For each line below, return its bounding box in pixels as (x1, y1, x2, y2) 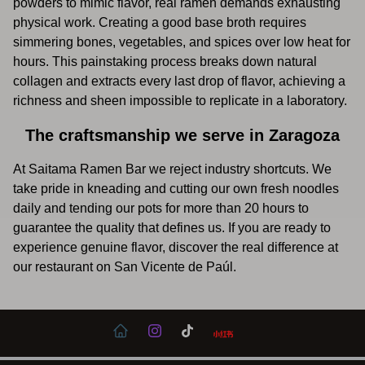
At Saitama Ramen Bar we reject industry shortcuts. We (13, 162, 332, 176)
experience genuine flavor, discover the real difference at (13, 240, 338, 254)
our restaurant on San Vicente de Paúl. (13, 260, 236, 274)
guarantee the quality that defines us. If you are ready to (13, 221, 331, 235)
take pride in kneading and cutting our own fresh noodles (13, 182, 339, 196)
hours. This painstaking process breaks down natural (13, 55, 317, 68)
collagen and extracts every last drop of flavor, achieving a (13, 74, 345, 88)
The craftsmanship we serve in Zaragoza (25, 126, 340, 144)
